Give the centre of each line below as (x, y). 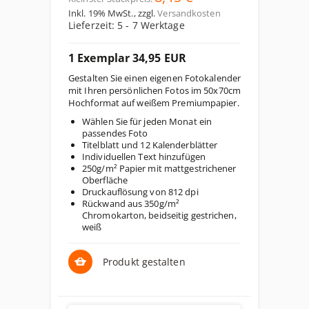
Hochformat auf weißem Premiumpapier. (154, 103)
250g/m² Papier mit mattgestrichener (159, 168)
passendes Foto (115, 133)
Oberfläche (105, 180)
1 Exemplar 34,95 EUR (127, 58)
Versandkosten (189, 13)
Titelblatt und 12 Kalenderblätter (150, 145)
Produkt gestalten (144, 262)
